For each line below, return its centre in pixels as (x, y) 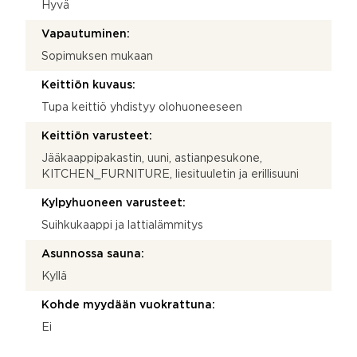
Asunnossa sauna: (93, 254)
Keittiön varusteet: (97, 136)
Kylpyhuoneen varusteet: (114, 203)
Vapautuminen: (86, 34)
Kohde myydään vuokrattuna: (128, 305)
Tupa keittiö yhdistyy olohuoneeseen (142, 107)
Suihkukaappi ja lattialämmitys (122, 225)
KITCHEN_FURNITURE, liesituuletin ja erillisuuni (170, 174)
